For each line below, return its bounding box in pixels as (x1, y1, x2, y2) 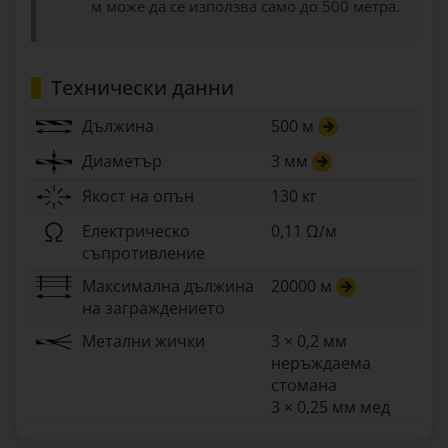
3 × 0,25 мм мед (271, 396, 390, 418)
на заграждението (82, 297, 225, 319)
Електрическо (82, 220, 190, 242)
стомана (271, 374, 337, 396)
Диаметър (82, 150, 162, 172)
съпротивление (82, 242, 205, 264)
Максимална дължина (82, 275, 254, 297)
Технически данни (51, 74, 234, 101)
